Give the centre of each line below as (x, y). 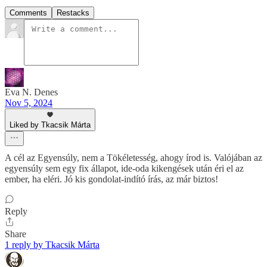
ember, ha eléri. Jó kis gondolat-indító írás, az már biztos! (111, 179)
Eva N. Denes (31, 92)
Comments (28, 13)
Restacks (73, 13)
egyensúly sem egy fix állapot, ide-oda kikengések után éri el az (124, 169)
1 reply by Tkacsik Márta (52, 245)
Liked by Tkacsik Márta (50, 125)
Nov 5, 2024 (29, 103)
